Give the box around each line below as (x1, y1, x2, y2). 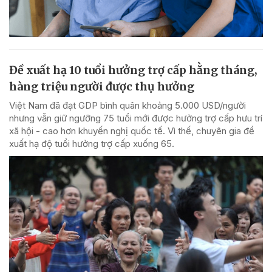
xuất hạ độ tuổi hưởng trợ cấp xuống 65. (9, 138, 174, 150)
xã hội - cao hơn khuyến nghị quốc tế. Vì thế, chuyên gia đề (9, 125, 254, 137)
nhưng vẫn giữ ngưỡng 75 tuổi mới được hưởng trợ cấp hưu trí (9, 112, 262, 124)
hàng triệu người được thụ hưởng (9, 80, 194, 94)
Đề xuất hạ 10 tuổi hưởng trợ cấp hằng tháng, (9, 63, 257, 78)
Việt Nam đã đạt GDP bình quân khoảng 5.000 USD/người (9, 100, 246, 112)
